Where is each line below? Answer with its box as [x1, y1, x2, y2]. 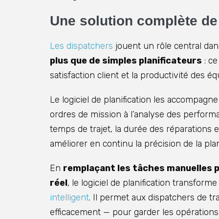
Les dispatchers [50, 41, 113, 52]
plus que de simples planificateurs [50, 55, 202, 66]
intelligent [50, 192, 89, 203]
